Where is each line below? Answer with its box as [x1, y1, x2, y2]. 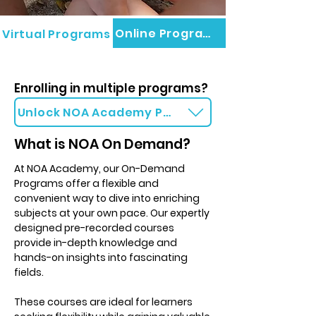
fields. [14, 265, 44, 280]
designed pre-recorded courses [14, 221, 174, 236]
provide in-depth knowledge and [14, 236, 177, 250]
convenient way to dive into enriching [14, 191, 200, 206]
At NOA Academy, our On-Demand [14, 162, 185, 176]
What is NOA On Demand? [14, 135, 190, 154]
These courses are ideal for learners [14, 295, 193, 310]
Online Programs [202, 25, 211, 42]
